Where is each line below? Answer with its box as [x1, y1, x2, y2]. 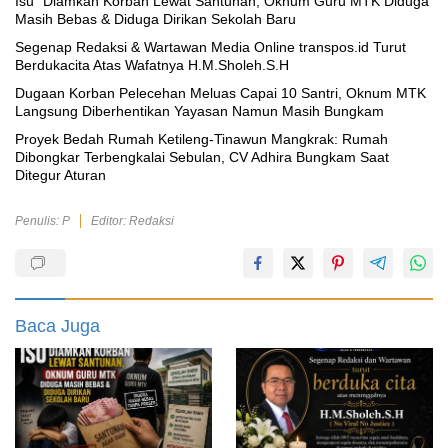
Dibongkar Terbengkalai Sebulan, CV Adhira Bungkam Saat [15, 149, 389, 166]
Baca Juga [15, 316, 100, 337]
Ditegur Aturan [15, 167, 106, 184]
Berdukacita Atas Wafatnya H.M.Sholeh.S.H [15, 57, 289, 74]
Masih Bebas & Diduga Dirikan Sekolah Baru [15, 11, 296, 28]
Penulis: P [15, 214, 70, 229]
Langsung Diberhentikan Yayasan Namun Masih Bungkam [15, 103, 384, 120]
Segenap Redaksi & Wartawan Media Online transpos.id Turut [15, 39, 406, 56]
